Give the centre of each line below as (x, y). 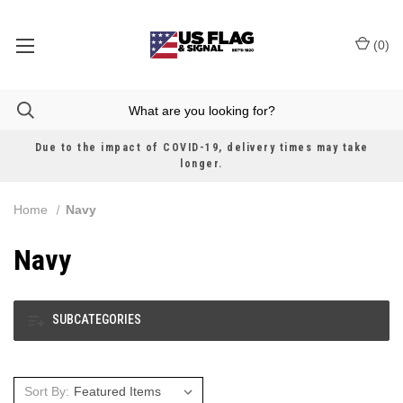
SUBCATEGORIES (95, 320)
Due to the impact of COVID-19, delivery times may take (201, 148)
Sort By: (46, 391)
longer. (201, 164)
